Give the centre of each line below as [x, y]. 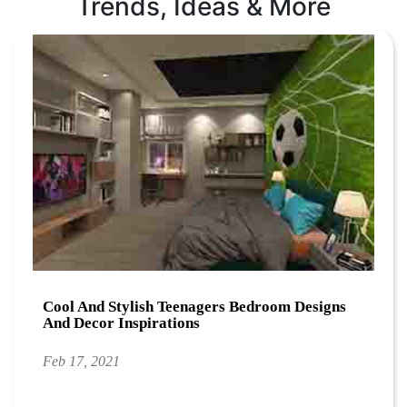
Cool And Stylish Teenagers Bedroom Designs [195, 306]
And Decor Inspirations [122, 323]
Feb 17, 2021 [82, 361]
